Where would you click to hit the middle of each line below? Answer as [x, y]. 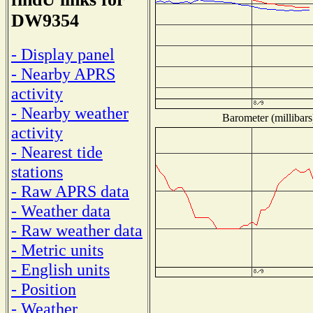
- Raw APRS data [70, 191]
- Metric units [57, 249]
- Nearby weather [70, 112]
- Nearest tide [57, 152]
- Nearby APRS [63, 73]
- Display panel [63, 54]
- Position [44, 289]
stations [37, 171]
